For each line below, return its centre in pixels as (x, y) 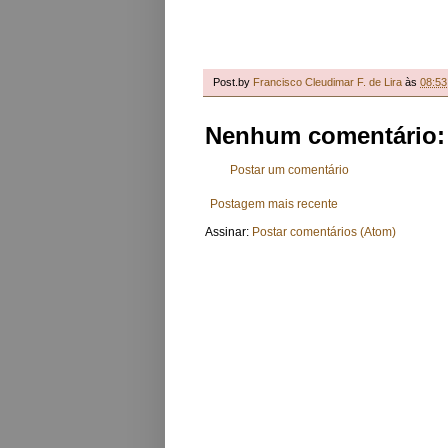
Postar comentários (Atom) (324, 231)
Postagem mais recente (274, 203)
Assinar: (228, 231)
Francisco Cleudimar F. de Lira (327, 81)
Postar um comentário (289, 169)
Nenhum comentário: (325, 135)
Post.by (233, 81)
